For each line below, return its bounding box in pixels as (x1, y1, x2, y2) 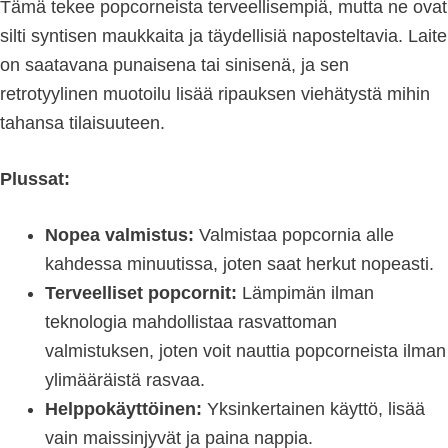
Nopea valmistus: (45, 225, 194, 246)
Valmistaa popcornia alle (194, 225, 394, 246)
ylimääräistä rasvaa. (45, 370, 205, 391)
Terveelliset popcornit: (45, 283, 237, 304)
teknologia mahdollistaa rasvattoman (45, 312, 337, 333)
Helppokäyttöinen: (45, 399, 202, 420)
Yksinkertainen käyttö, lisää (202, 399, 425, 420)
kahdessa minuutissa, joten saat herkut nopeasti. (45, 254, 434, 275)
